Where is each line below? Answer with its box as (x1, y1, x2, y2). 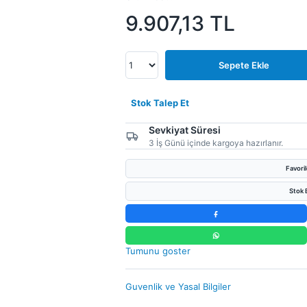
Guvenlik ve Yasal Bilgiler (125, 281, 231, 292)
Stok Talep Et (130, 97, 189, 108)
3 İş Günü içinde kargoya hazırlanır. (148, 138, 283, 148)
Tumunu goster (125, 245, 191, 256)
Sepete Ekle (218, 60, 269, 71)
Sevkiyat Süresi (148, 124, 221, 136)
